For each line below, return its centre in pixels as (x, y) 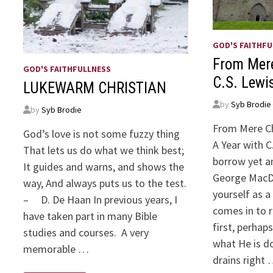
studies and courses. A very (86, 233)
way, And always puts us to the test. (105, 183)
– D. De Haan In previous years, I (101, 200)
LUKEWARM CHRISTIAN (95, 88)
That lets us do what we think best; (104, 151)
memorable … (56, 249)
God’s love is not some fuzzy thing (102, 134)
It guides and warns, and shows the (104, 167)
